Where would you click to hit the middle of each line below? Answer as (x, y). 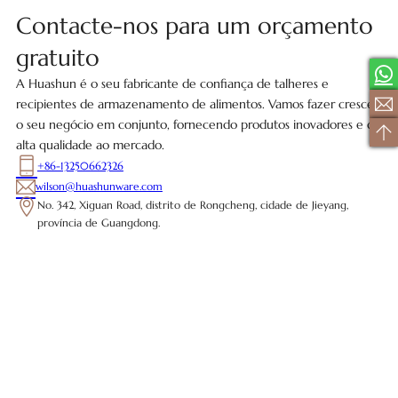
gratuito (57, 58)
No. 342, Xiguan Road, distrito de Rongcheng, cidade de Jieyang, (192, 205)
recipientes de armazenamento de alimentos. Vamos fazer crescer (197, 104)
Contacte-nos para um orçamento (194, 26)
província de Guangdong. (98, 223)
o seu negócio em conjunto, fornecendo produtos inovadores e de (198, 125)
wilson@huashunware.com (99, 187)
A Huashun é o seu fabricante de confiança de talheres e (172, 84)
